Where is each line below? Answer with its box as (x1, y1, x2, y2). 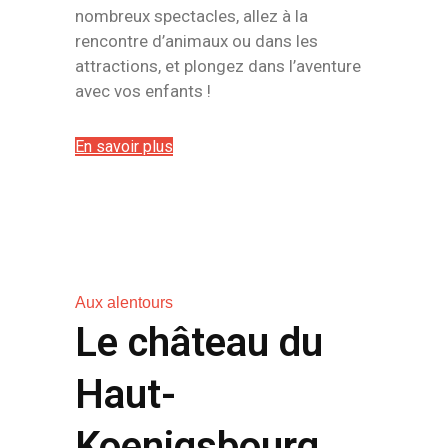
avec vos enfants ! (75, 81, 211, 101)
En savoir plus (75, 137, 173, 156)
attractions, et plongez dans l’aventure (75, 56, 361, 76)
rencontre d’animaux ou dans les (75, 31, 318, 51)
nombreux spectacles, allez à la (75, 6, 308, 26)
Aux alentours (75, 294, 173, 311)
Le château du (75, 319, 323, 366)
